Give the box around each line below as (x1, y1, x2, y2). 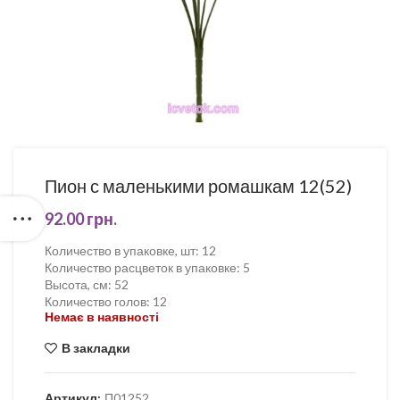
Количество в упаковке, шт (45, 243, 196, 258)
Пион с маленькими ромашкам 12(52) (45, 175, 352, 196)
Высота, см (45, 277, 108, 292)
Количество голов (45, 294, 146, 309)
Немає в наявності (45, 309, 159, 324)
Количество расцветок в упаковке (45, 260, 237, 275)
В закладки (62, 340, 130, 355)
